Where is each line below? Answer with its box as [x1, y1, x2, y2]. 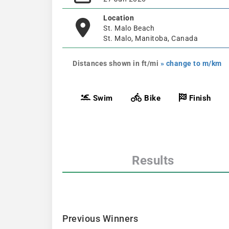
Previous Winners [62, 213, 138, 224]
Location [103, 13, 134, 22]
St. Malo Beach [103, 24, 154, 32]
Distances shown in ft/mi [73, 59, 161, 67]
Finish [187, 93, 211, 103]
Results [132, 153, 174, 168]
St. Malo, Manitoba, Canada [103, 34, 198, 42]
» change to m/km [160, 59, 222, 67]
